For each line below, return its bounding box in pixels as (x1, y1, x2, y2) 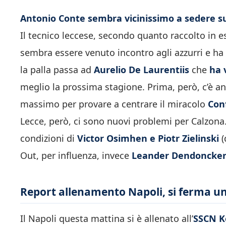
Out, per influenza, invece (20, 149, 132, 161)
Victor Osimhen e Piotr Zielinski (77, 132, 219, 144)
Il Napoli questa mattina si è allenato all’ (20, 212, 193, 225)
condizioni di (20, 132, 77, 144)
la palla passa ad (20, 63, 94, 76)
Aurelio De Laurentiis (94, 63, 192, 76)
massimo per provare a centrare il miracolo (20, 97, 208, 110)
